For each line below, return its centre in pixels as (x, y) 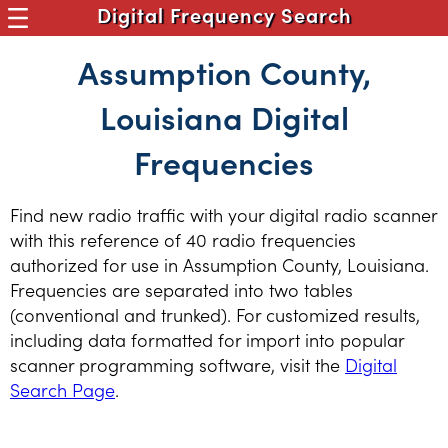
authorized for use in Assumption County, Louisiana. (219, 264)
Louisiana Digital (224, 116)
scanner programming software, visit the (177, 364)
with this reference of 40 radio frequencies (183, 239)
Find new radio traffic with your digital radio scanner (223, 214)
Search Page (62, 389)
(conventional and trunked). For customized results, (215, 314)
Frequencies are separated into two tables (181, 289)
